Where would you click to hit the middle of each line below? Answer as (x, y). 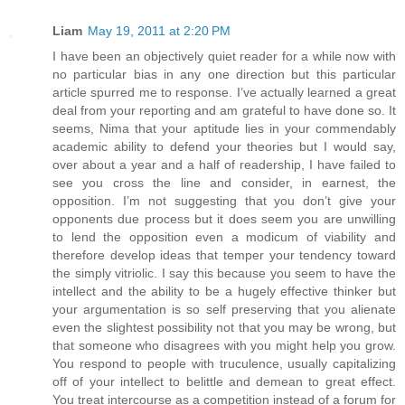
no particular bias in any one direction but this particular (224, 75)
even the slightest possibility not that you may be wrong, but (224, 328)
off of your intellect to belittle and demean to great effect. (224, 382)
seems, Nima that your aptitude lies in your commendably (224, 129)
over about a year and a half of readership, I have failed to (224, 165)
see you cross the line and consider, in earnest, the (224, 183)
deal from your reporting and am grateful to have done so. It (224, 111)
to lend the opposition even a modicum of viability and (224, 237)
